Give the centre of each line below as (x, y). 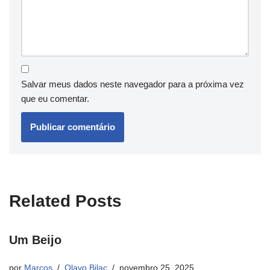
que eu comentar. (55, 99)
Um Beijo (35, 240)
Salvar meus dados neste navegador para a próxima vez (133, 84)
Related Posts (65, 201)
